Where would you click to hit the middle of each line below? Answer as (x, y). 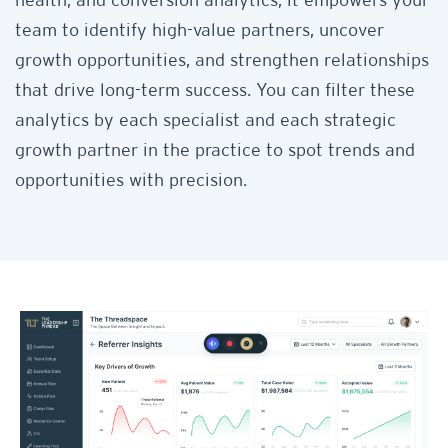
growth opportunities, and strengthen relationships (222, 60)
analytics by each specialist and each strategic (205, 120)
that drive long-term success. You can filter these (215, 90)
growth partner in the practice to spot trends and (215, 150)
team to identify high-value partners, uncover (199, 30)
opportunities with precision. (131, 180)
